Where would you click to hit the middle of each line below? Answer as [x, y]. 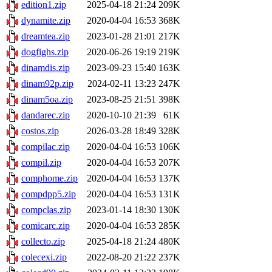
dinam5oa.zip [47, 100]
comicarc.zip [46, 226]
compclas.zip [46, 210]
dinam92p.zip [47, 84]
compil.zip [41, 163]
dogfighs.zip [45, 52]
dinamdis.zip [46, 68]
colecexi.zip [44, 257]
